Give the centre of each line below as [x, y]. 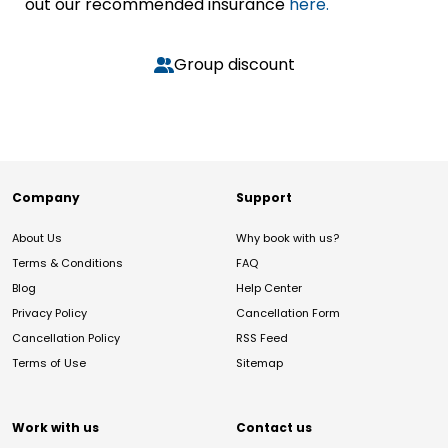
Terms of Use [49, 363]
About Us [37, 238]
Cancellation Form [288, 313]
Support [264, 197]
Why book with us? [287, 238]
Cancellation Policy [66, 338]
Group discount [234, 64]
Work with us [55, 427]
